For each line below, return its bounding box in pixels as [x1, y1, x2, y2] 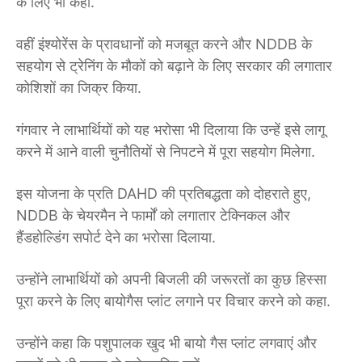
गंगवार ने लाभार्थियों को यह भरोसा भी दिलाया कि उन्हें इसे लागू [16, 121, 325, 139]
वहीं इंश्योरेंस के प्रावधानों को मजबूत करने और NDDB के [16, 36, 312, 53]
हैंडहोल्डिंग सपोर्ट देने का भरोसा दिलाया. [16, 229, 216, 246]
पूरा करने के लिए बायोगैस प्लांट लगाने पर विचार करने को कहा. [16, 293, 330, 310]
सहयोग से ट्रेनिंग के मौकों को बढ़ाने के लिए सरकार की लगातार [16, 57, 332, 75]
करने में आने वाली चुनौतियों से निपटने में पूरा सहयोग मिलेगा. [16, 143, 315, 161]
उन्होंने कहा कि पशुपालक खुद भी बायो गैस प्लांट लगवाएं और [16, 335, 317, 352]
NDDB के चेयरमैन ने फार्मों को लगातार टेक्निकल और [16, 207, 290, 225]
